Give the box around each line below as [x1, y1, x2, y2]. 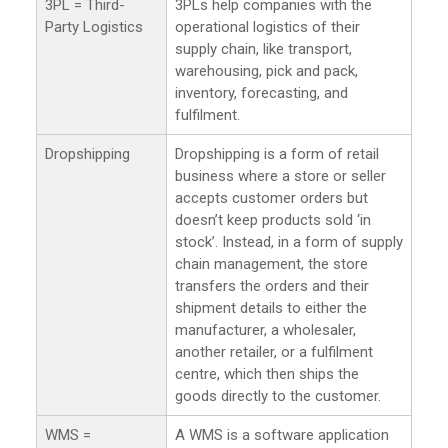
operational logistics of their [175, 17, 360, 36]
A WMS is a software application [175, 425, 389, 444]
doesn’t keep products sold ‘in [175, 210, 371, 229]
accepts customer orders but [175, 188, 368, 207]
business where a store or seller [175, 166, 386, 185]
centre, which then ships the [175, 364, 359, 383]
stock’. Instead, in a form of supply [175, 232, 403, 251]
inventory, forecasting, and [175, 83, 348, 102]
